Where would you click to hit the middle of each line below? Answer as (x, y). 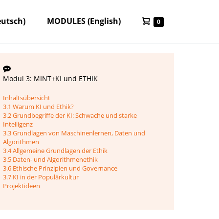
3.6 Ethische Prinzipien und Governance (60, 168)
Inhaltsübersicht (27, 98)
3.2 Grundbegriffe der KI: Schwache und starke (70, 115)
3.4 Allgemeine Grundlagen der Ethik (55, 151)
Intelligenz (18, 124)
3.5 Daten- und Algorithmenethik (51, 159)
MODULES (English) (85, 21)
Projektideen (22, 186)
